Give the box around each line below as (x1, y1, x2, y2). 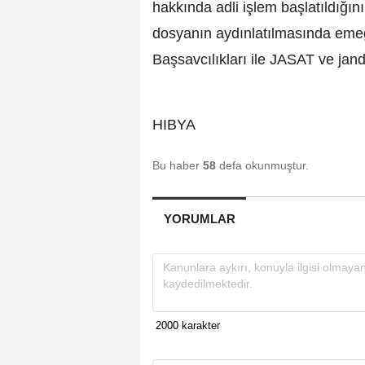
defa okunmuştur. (216, 159, 309, 173)
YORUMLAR (163, 212, 235, 226)
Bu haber (152, 159, 203, 173)
